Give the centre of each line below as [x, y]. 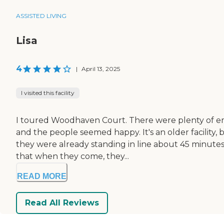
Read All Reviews [62, 203]
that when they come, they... [72, 156]
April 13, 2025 [101, 68]
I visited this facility [48, 92]
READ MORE [42, 176]
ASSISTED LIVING [41, 15]
